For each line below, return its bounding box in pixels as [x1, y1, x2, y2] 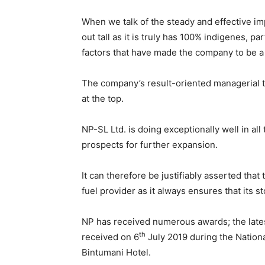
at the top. [82, 93, 124, 104]
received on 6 [82, 231, 139, 243]
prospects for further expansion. [82, 139, 218, 150]
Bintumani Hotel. [82, 247, 151, 258]
